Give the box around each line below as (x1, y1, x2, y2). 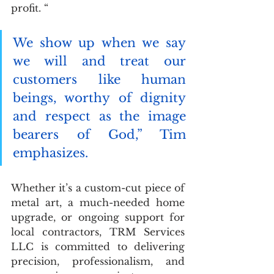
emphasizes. (13, 145, 88, 160)
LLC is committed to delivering (11, 240, 185, 253)
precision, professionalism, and (11, 254, 185, 267)
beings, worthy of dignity (13, 90, 186, 105)
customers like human (13, 72, 186, 87)
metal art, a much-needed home (11, 196, 185, 209)
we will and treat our (13, 53, 186, 68)
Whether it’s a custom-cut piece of (11, 181, 185, 194)
